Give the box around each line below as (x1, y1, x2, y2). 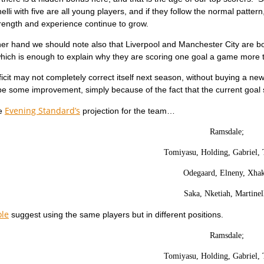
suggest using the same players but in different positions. (8, 210, 223, 219)
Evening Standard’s (4, 105, 80, 116)
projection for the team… (80, 106, 175, 115)
